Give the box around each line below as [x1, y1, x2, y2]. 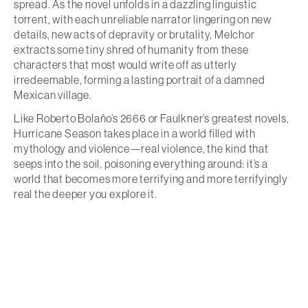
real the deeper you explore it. [14, 188, 157, 201]
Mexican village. [14, 89, 92, 102]
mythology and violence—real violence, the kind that [14, 142, 269, 155]
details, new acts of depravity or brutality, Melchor [14, 28, 255, 41]
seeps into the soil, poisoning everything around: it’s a [14, 157, 268, 170]
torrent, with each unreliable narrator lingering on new [14, 13, 272, 26]
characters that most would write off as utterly [14, 58, 237, 71]
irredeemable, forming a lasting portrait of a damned [14, 74, 265, 87]
